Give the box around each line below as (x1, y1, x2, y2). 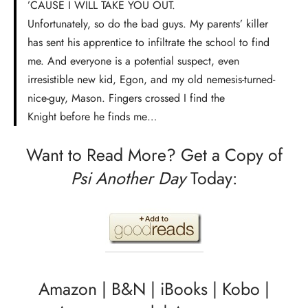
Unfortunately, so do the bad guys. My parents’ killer (27, 16, 268, 32)
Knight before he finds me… (27, 109, 157, 125)
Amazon (38, 276, 97, 301)
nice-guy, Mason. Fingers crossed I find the (27, 90, 225, 107)
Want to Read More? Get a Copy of (25, 142, 283, 167)
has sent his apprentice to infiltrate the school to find (27, 34, 269, 51)
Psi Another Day (71, 166, 186, 190)
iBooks (160, 276, 208, 301)
